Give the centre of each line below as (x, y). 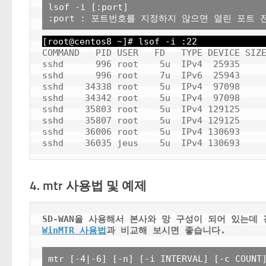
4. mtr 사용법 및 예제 (88, 186)
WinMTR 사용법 (74, 230)
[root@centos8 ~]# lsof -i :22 (120, 42)
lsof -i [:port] (88, 7)
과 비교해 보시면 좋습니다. (166, 230)
